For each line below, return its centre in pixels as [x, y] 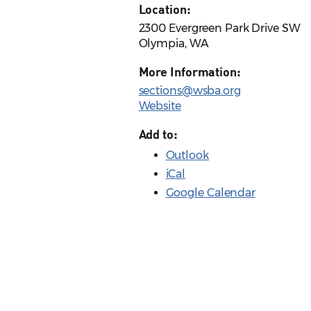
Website [160, 106]
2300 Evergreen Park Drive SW [219, 28]
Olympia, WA [174, 44]
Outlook [187, 155]
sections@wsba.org [190, 91]
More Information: [190, 72]
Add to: [158, 134]
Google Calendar [210, 193]
